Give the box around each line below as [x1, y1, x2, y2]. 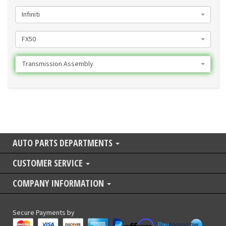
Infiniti [22, 10, 40, 20]
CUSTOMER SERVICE [13, 157, 85, 169]
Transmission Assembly [22, 59, 93, 70]
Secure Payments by [13, 208, 75, 218]
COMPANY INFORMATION [13, 177, 106, 190]
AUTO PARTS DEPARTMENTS [13, 137, 115, 149]
